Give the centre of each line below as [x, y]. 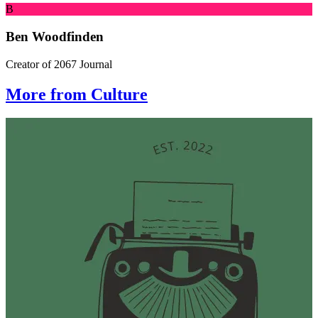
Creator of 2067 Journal [59, 64]
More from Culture [77, 94]
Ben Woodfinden [55, 36]
